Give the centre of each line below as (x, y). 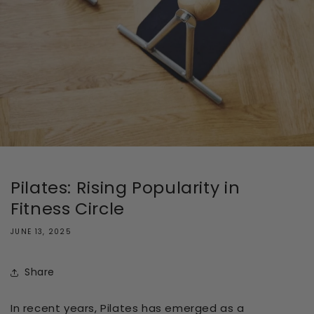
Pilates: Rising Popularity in (125, 187)
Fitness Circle (68, 208)
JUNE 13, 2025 (41, 231)
